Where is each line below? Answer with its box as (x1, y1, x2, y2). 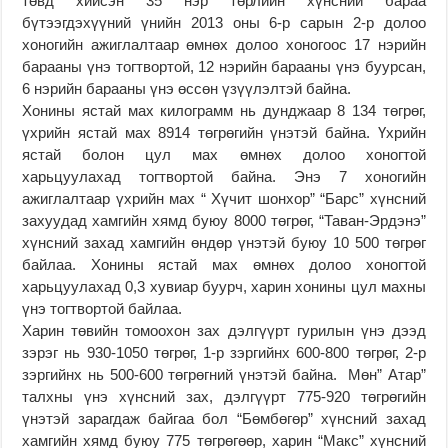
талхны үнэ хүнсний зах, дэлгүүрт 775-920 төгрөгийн (22, 387, 426, 405)
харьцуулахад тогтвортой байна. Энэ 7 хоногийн (22, 167, 426, 185)
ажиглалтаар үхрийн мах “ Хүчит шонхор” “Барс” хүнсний (22, 189, 426, 207)
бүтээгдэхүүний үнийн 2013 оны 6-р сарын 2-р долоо (22, 13, 426, 31)
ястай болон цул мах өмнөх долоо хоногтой (22, 145, 426, 163)
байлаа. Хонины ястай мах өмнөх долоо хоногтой (22, 255, 426, 273)
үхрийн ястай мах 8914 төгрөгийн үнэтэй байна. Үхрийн (22, 123, 426, 141)
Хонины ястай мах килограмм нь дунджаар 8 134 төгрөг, (22, 101, 426, 119)
